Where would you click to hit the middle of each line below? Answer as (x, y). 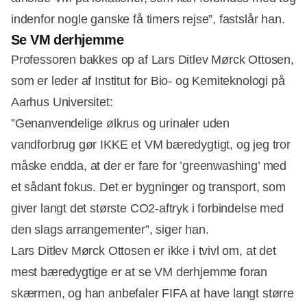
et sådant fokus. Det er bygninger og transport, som (148, 187)
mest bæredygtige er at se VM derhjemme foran (139, 272)
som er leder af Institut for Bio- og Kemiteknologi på (148, 81)
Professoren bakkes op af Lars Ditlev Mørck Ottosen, (152, 60)
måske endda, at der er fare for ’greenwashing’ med (149, 166)
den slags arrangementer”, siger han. (110, 230)
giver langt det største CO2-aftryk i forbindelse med (147, 209)
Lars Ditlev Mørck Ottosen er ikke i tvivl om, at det (144, 251)
